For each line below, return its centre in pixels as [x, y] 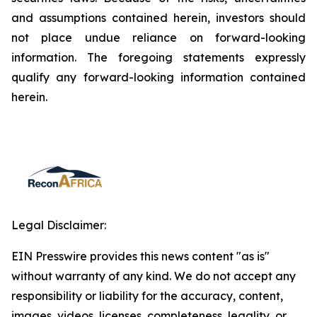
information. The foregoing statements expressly [158, 57]
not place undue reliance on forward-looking [158, 38]
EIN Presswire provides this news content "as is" [140, 256]
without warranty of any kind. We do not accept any [154, 276]
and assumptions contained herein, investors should [158, 18]
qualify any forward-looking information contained [158, 77]
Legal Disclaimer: [59, 225]
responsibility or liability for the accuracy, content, [147, 296]
